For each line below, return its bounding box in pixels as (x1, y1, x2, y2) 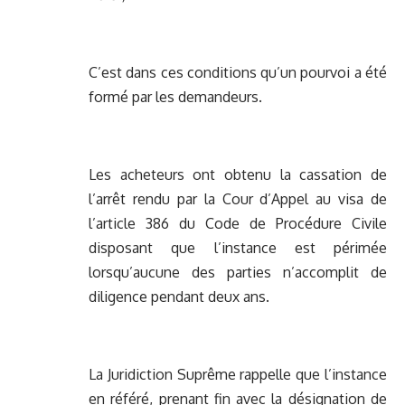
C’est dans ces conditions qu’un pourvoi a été (89, 63, 387, 82)
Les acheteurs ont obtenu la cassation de (89, 165, 387, 184)
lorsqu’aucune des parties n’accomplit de (89, 263, 387, 282)
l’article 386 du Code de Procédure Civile (89, 214, 387, 233)
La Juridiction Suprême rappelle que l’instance (89, 365, 387, 384)
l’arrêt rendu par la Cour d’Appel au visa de (89, 190, 387, 209)
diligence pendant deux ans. (89, 287, 269, 306)
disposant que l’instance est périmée (89, 239, 387, 258)
